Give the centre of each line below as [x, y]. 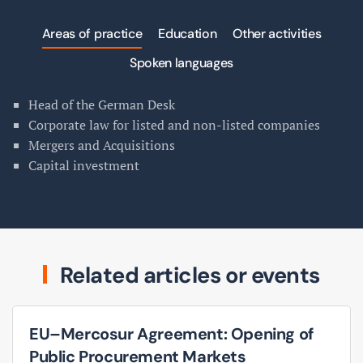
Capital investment [84, 165]
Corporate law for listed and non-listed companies [174, 124]
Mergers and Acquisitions [102, 145]
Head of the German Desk [102, 104]
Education [188, 33]
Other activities [277, 33]
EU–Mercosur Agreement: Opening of [171, 333]
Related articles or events [188, 275]
